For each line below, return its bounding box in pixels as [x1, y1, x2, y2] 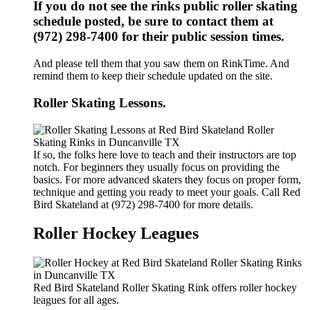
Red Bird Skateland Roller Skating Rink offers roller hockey [33, 282, 297, 294]
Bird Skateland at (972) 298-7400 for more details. [33, 198, 253, 210]
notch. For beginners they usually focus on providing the [33, 161, 280, 173]
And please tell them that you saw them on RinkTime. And [33, 57, 289, 70]
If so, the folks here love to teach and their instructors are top [33, 148, 296, 161]
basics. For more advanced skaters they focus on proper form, [33, 173, 301, 185]
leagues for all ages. [33, 294, 119, 307]
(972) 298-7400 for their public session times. [33, 29, 284, 44]
